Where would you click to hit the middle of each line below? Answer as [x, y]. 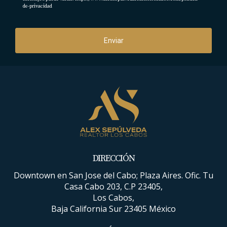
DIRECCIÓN [113, 158]
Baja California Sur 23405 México [113, 209]
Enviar [113, 41]
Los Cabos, [113, 198]
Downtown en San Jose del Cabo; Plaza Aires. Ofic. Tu [113, 175]
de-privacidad [37, 6]
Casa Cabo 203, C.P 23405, [113, 186]
